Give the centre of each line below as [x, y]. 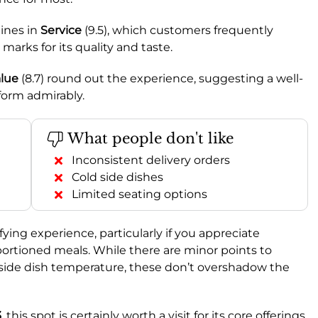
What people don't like [149, 138]
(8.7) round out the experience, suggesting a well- [161, 78]
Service [61, 30]
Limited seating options [139, 194]
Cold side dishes [117, 177]
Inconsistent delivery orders [151, 160]
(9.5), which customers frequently [177, 30]
